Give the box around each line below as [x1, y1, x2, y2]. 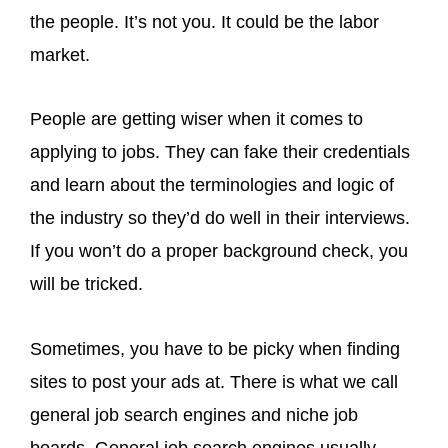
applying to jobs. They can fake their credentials [30, 142, 410, 162]
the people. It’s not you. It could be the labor [30, 11, 379, 32]
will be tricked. [30, 274, 148, 294]
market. [30, 44, 95, 65]
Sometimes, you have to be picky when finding [30, 338, 400, 359]
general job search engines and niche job [30, 404, 358, 425]
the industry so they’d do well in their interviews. [30, 208, 410, 228]
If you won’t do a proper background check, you [30, 241, 408, 261]
